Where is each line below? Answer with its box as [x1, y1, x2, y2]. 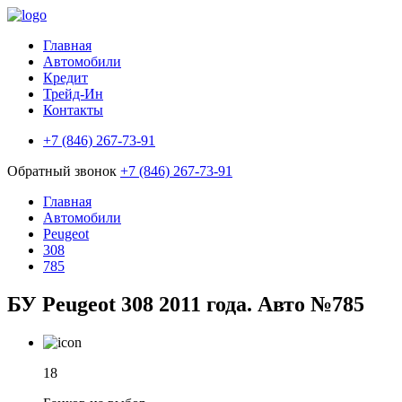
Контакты [43, 102, 103, 118]
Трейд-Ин [43, 86, 103, 101]
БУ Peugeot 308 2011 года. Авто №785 [7, 292, 364, 316]
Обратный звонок [7, 163, 120, 179]
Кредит [43, 70, 88, 85]
